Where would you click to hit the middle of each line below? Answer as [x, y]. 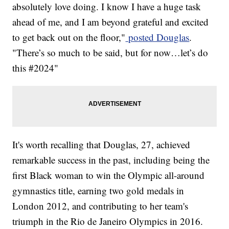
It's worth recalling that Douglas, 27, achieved [101, 144]
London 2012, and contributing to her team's [100, 205]
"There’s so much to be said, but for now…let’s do [110, 52]
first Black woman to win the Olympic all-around [109, 175]
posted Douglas [157, 37]
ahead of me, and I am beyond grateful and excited [111, 21]
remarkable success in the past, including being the [111, 159]
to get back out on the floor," [69, 37]
